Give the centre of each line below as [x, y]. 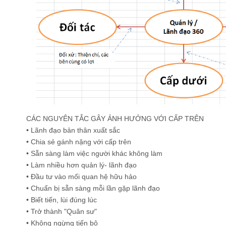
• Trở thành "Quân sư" [62, 212]
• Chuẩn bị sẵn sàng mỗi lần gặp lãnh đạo [93, 188]
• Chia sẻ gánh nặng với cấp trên [79, 142]
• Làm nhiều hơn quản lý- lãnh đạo [81, 165]
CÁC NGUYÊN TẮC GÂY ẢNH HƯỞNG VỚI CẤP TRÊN [115, 119]
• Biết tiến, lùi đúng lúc [62, 200]
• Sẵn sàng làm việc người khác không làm [94, 154]
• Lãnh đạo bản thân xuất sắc [73, 130]
